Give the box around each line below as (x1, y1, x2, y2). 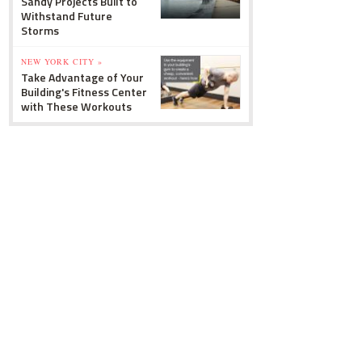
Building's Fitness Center (21, 83, 147, 100)
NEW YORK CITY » (21, 56, 103, 67)
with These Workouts (21, 98, 132, 115)
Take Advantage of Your (21, 69, 144, 86)
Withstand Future (21, 7, 112, 24)
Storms (21, 22, 59, 39)
